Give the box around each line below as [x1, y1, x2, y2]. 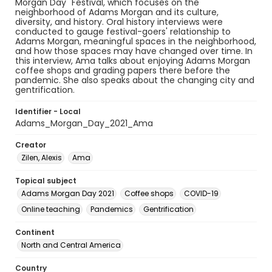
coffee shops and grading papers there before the [15, 64, 230, 76]
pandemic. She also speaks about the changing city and [15, 74, 254, 86]
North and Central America [21, 240, 121, 250]
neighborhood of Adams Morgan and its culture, [15, 6, 219, 18]
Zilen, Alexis [21, 152, 62, 163]
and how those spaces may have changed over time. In [15, 45, 253, 57]
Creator [15, 140, 46, 150]
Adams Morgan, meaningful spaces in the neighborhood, [15, 35, 256, 47]
